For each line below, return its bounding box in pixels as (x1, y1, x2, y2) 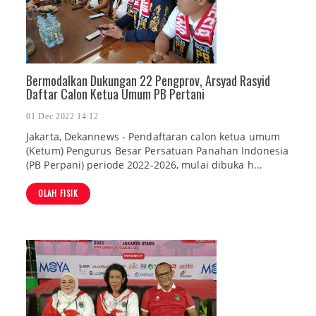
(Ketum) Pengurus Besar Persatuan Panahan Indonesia (26, 144, 289, 158)
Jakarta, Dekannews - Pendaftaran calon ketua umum (26, 130, 280, 144)
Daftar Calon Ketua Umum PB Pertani (26, 85, 205, 103)
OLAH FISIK (38, 188, 78, 200)
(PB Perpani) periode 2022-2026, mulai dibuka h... (26, 158, 262, 172)
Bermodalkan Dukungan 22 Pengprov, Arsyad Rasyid (26, 71, 270, 90)
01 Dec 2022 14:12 (26, 111, 99, 122)
